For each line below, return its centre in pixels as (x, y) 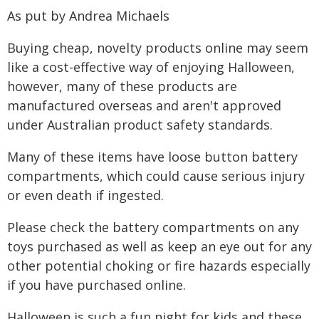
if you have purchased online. (96, 285)
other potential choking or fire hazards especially (159, 266)
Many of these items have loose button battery (152, 157)
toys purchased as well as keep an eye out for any (159, 246)
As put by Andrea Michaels (88, 16)
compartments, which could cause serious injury (156, 176)
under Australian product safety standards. (140, 125)
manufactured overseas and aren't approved (144, 105)
